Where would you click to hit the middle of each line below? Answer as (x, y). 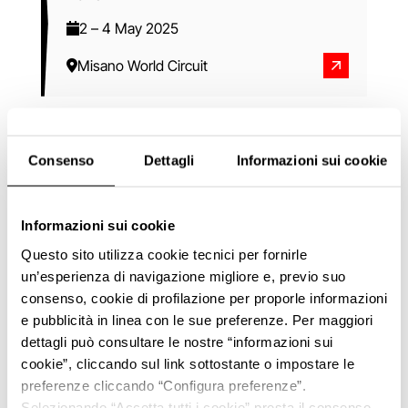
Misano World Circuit (142, 65)
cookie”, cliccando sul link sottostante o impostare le (188, 363)
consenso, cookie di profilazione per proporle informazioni (204, 297)
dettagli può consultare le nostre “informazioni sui (177, 341)
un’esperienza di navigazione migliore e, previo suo (184, 275)
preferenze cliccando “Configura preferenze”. (163, 385)
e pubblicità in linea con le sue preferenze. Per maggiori (197, 319)
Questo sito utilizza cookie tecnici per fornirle (164, 254)
